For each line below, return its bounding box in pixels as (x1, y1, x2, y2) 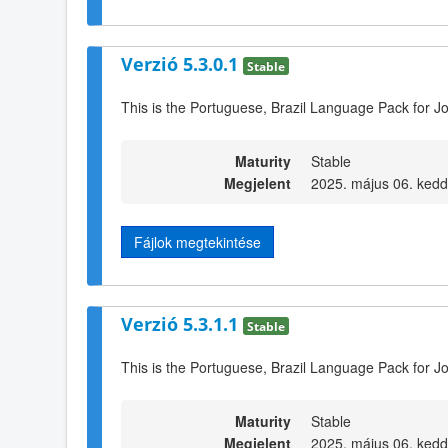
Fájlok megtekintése (134, 231, 261, 252)
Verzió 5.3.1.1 (121, 312, 243, 337)
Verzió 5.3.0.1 (121, 51, 243, 76)
